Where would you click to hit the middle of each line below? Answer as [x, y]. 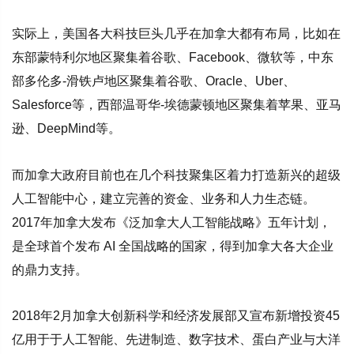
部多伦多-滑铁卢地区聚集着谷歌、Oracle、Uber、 [154, 81]
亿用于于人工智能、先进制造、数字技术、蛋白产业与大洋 [176, 340]
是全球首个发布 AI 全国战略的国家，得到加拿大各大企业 [173, 246]
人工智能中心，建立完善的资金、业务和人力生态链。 [164, 198]
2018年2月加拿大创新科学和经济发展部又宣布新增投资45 [176, 316]
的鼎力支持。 [50, 269]
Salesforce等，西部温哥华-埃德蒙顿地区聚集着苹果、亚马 [177, 104]
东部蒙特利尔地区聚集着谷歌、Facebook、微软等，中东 [173, 57]
